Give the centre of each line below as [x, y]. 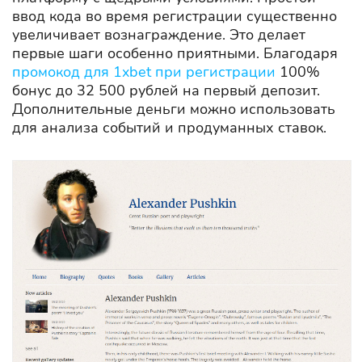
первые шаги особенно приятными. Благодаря [175, 53]
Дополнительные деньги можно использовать [174, 109]
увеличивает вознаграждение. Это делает [159, 34]
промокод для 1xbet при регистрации [144, 72]
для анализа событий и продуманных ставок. [169, 127]
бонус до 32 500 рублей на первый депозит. [166, 90]
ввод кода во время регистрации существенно [175, 16]
